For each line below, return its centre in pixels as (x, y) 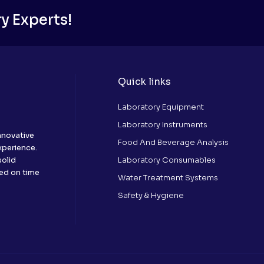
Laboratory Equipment (161, 107)
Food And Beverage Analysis (173, 142)
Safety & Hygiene (151, 195)
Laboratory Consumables (167, 160)
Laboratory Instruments (163, 125)
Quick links (144, 82)
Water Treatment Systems (168, 178)
